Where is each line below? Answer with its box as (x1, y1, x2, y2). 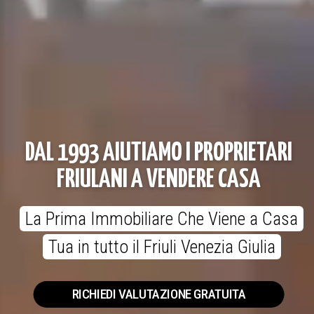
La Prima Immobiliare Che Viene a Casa (25, 208, 298, 229)
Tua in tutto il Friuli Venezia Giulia (48, 236, 275, 257)
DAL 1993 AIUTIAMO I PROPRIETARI (25, 141, 292, 166)
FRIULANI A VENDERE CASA (57, 168, 261, 193)
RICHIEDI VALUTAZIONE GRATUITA (71, 286, 246, 303)
